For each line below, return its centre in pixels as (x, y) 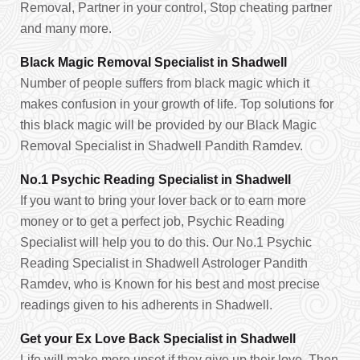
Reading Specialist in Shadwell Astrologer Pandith (164, 263)
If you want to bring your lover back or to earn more (163, 200)
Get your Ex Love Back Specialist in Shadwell (158, 339)
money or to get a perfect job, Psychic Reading (152, 221)
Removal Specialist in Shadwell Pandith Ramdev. (162, 146)
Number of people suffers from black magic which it (165, 83)
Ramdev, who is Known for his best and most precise (170, 284)
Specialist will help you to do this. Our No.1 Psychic (166, 242)
